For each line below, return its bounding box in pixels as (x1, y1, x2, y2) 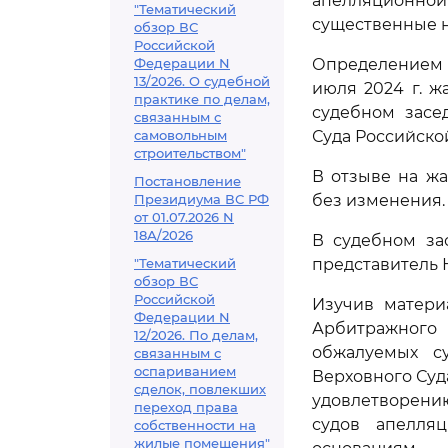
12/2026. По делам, (134, 327, 258, 343)
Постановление (134, 173, 241, 189)
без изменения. (312, 191, 445, 210)
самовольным (134, 127, 227, 143)
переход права (134, 399, 238, 415)
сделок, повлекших (134, 381, 266, 397)
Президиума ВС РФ (134, 191, 269, 207)
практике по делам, (134, 91, 270, 107)
